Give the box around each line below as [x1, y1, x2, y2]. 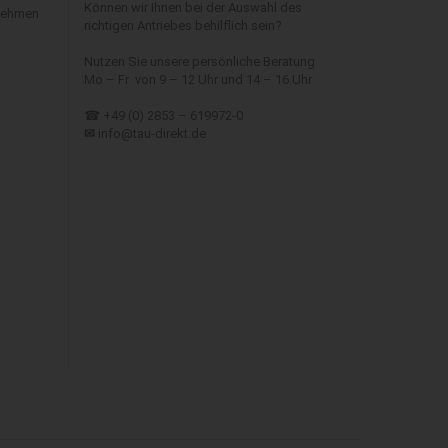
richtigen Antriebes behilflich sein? [83, 18, 282, 33]
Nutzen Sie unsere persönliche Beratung [83, 54, 315, 69]
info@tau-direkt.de [97, 126, 206, 141]
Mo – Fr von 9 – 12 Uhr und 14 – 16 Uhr [83, 72, 312, 87]
